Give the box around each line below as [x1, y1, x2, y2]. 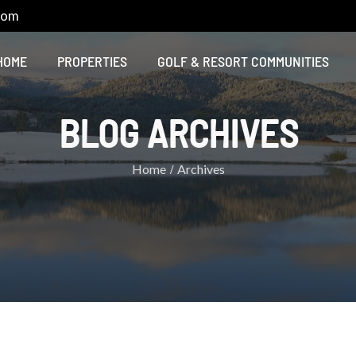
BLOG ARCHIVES [58, 110, 298, 157]
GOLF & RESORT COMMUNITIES [157, 52, 330, 70]
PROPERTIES [57, 52, 128, 70]
